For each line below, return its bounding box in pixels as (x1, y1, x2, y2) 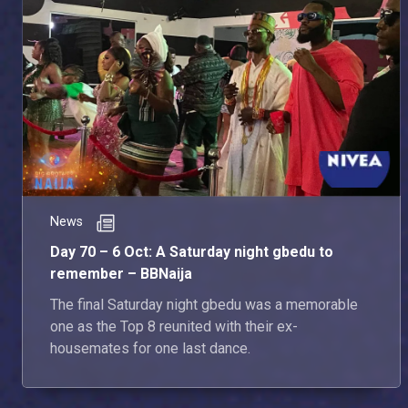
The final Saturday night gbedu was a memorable (50, 296, 358, 314)
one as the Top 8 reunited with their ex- (50, 318, 298, 336)
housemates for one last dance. (50, 340, 250, 358)
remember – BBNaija (50, 265, 192, 283)
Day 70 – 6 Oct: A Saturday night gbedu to (50, 243, 333, 261)
